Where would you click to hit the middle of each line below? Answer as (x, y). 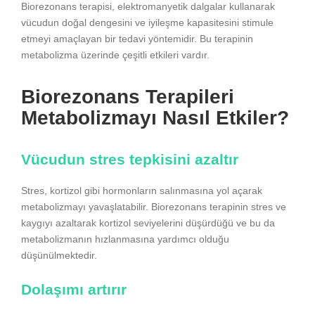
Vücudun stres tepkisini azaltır (130, 160)
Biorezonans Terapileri (128, 97)
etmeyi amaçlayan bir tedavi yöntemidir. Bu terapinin (137, 39)
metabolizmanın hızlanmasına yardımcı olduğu (125, 239)
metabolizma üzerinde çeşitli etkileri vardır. (115, 55)
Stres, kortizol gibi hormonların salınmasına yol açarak (142, 191)
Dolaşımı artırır (74, 289)
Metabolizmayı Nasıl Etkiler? (155, 118)
